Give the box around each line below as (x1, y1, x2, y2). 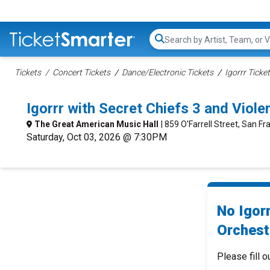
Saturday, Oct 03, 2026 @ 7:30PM (27, 131, 167, 143)
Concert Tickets (52, 67, 110, 77)
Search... (164, 39, 198, 51)
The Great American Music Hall (34, 119, 159, 129)
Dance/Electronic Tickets (122, 67, 213, 77)
